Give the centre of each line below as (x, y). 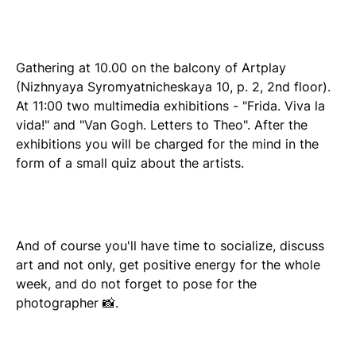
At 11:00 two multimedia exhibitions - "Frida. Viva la (170, 105)
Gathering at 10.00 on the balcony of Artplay (151, 67)
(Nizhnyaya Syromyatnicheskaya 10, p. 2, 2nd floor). (173, 86)
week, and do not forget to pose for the (136, 283)
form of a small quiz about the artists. (130, 163)
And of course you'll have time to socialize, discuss (170, 245)
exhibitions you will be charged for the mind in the (167, 143)
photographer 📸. (67, 302)
